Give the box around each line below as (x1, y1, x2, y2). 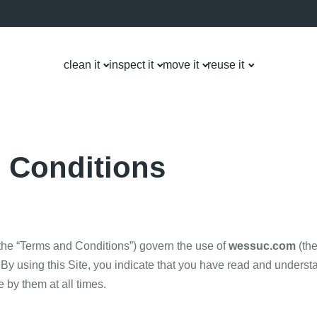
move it (162, 59, 199, 71)
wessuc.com (229, 239, 296, 252)
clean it (63, 59, 100, 71)
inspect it (108, 59, 154, 71)
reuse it (207, 59, 245, 71)
